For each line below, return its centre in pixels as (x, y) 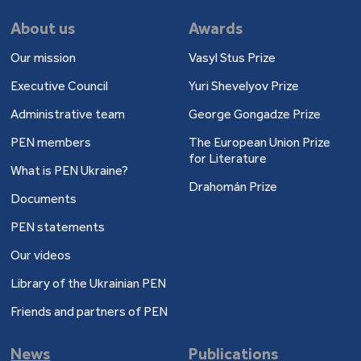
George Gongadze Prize (254, 114)
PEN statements (58, 227)
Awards (215, 29)
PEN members (51, 143)
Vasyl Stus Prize (232, 58)
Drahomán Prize (232, 187)
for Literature (227, 159)
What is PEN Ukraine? (70, 171)
